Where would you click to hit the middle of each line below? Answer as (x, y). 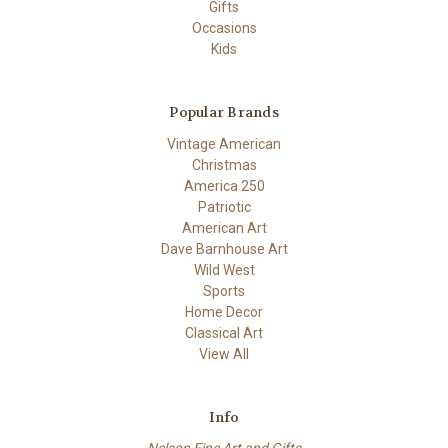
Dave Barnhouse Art (224, 248)
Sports (224, 290)
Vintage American (224, 143)
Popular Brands (224, 111)
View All (224, 353)
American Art (224, 227)
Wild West (224, 269)
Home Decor (224, 311)
